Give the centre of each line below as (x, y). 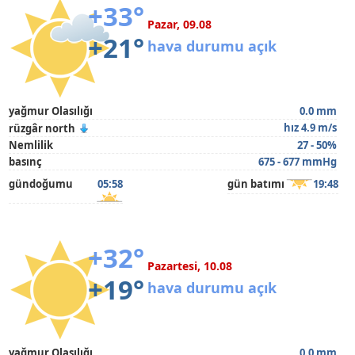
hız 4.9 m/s (310, 128)
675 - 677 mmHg (297, 162)
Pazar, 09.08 (180, 24)
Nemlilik (31, 145)
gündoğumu (41, 184)
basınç (26, 162)
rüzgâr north (42, 128)
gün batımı (256, 184)
